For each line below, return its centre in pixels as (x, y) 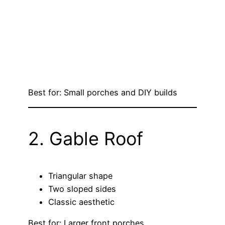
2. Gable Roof (86, 139)
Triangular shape (80, 176)
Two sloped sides (82, 189)
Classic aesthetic (81, 202)
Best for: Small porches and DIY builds (103, 92)
